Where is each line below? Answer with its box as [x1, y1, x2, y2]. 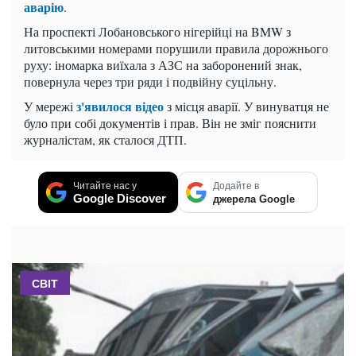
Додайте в [213, 180, 259, 192]
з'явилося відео [76, 96, 167, 115]
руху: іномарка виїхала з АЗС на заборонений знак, [24, 56, 302, 73]
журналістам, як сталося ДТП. [24, 130, 187, 148]
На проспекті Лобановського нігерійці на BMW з [24, 22, 291, 40]
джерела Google [213, 192, 295, 205]
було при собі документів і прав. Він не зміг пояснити [24, 114, 316, 131]
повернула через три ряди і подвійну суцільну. [24, 72, 277, 90]
